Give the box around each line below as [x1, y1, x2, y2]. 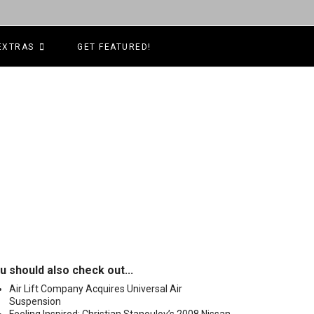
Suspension [9, 296, 61, 307]
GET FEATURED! [77, 42, 151, 52]
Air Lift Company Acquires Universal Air [9, 283, 182, 294]
